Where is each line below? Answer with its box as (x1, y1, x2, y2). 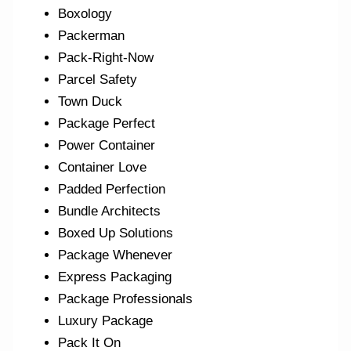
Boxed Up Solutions (58, 226, 174, 241)
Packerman (58, 28, 125, 44)
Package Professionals (58, 291, 194, 307)
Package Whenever (58, 248, 173, 263)
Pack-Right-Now (58, 50, 154, 66)
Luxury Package (58, 313, 154, 329)
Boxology (58, 6, 113, 22)
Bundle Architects (58, 204, 161, 219)
